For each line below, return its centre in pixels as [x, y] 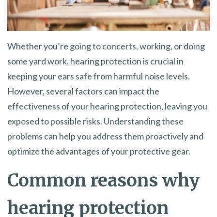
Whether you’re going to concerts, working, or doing [106, 46]
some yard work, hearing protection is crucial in [95, 61]
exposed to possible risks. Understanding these [95, 121]
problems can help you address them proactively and [105, 136]
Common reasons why [103, 180]
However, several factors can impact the [83, 91]
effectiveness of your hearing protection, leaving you [107, 106]
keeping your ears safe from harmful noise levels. [99, 76]
